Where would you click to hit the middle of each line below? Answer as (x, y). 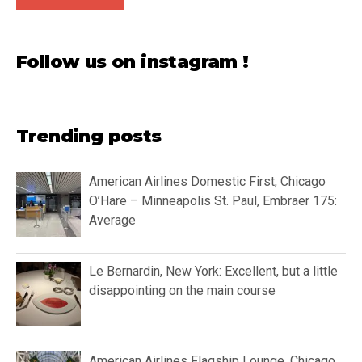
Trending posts (89, 136)
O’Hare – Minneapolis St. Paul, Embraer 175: (213, 200)
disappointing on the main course (182, 290)
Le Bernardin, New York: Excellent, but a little (213, 271)
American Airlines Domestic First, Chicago (207, 181)
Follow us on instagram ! (133, 61)
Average (112, 220)
